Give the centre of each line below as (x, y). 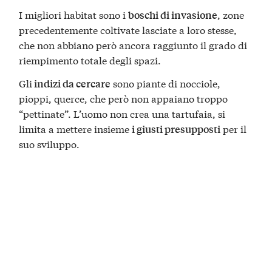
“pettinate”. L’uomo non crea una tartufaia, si (122, 113)
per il (234, 128)
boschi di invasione (173, 15)
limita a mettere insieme (76, 128)
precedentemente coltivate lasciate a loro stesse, (128, 30)
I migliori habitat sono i (74, 15)
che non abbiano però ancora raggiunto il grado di (133, 45)
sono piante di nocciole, (166, 83)
